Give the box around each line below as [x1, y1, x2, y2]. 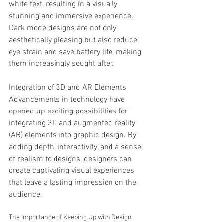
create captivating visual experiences [9, 166, 136, 176]
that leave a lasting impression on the [9, 178, 138, 188]
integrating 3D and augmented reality [9, 118, 137, 128]
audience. [9, 190, 42, 200]
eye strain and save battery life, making [9, 47, 143, 57]
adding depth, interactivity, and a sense [9, 142, 143, 152]
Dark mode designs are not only [9, 23, 118, 33]
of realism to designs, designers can [9, 154, 134, 164]
